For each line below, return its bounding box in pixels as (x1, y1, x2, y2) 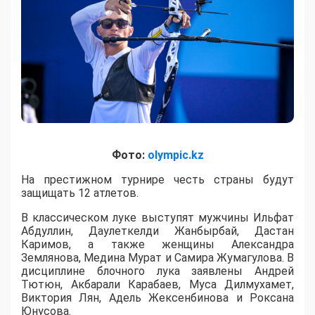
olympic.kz (147, 148, 204, 162)
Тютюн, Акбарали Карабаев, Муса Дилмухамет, (21, 277, 294, 291)
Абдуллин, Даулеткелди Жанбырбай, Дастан (21, 224, 294, 238)
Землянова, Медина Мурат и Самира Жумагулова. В (21, 250, 294, 264)
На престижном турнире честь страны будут (21, 172, 294, 186)
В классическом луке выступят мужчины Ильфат (21, 210, 294, 224)
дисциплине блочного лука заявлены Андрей (21, 264, 294, 278)
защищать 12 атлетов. (21, 186, 139, 200)
